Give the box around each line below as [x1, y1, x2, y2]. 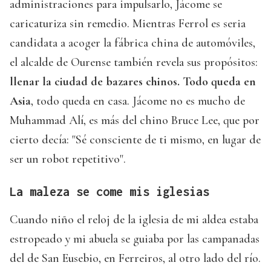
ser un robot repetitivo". [10, 151, 126, 166]
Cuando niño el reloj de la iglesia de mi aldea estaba [10, 212, 258, 227]
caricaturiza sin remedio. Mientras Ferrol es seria [10, 16, 246, 31]
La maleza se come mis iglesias [10, 184, 209, 198]
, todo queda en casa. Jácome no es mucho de [31, 93, 245, 108]
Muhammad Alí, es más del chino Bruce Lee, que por [10, 113, 260, 128]
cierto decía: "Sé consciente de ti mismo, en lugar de [10, 132, 261, 147]
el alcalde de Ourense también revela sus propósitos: [10, 54, 258, 70]
